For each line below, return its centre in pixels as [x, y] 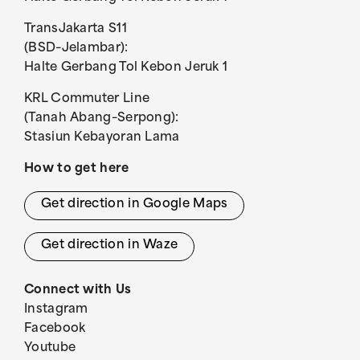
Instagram [56, 310]
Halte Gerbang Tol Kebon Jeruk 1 [126, 68]
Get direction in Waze [110, 245]
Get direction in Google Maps [135, 205]
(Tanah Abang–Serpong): [102, 119]
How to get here [77, 169]
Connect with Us [78, 290]
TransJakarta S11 [76, 29]
